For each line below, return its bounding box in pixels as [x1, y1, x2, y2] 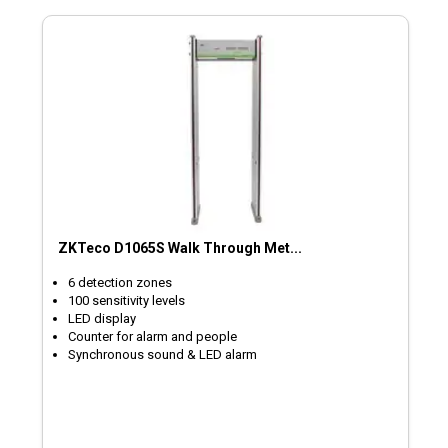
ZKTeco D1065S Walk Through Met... [58, 240, 303, 257]
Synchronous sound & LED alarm [68, 347, 258, 363]
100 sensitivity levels [68, 293, 189, 309]
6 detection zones [68, 275, 173, 291]
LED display [68, 311, 137, 327]
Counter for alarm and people [68, 329, 238, 345]
